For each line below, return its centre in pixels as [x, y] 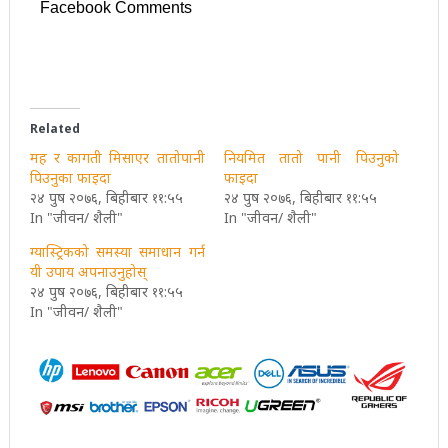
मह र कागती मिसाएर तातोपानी [117, 157]
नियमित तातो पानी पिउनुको [311, 157]
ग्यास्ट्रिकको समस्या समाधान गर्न [117, 251]
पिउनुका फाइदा [70, 177]
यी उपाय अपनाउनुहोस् [87, 271]
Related [54, 128]
